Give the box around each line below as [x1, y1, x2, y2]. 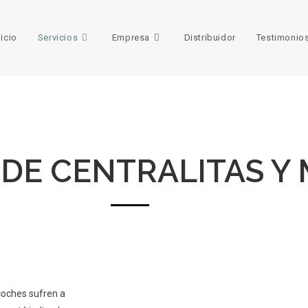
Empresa [111, 32, 150, 43]
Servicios [37, 32, 78, 43]
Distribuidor [184, 32, 236, 43]
